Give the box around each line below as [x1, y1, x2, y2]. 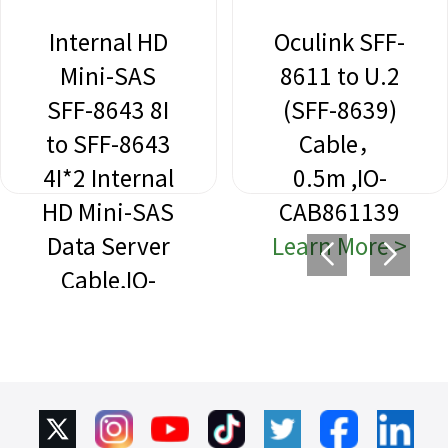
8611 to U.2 [279, 65, 400, 89]
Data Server [46, 235, 170, 259]
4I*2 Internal [42, 167, 174, 191]
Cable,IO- [60, 269, 156, 293]
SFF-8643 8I [47, 99, 170, 123]
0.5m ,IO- [292, 167, 387, 191]
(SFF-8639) [282, 99, 397, 123]
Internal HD [48, 31, 168, 55]
